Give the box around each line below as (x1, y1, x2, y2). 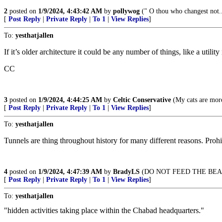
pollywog (113, 7, 140, 15)
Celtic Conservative (113, 96, 171, 104)
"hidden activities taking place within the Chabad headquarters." (4, 206, 204, 215)
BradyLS (113, 168, 140, 175)
